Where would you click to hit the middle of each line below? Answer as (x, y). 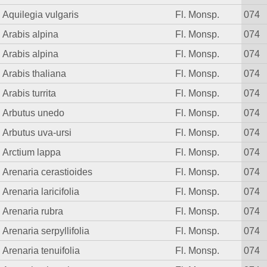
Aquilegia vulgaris (41, 15)
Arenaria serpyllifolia (46, 231)
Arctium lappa (32, 152)
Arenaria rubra (33, 211)
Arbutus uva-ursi (37, 133)
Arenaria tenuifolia (41, 251)
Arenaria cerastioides (48, 172)
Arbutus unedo (34, 113)
